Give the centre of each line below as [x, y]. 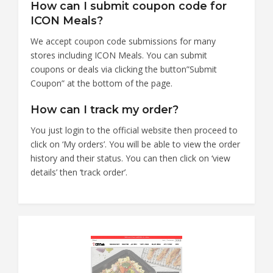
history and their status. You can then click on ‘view [130, 158]
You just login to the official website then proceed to [134, 130]
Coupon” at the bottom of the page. [101, 83]
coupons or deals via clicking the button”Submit [124, 69]
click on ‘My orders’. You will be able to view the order [135, 144]
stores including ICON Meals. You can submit [119, 55]
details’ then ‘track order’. [79, 172]
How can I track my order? [105, 109]
